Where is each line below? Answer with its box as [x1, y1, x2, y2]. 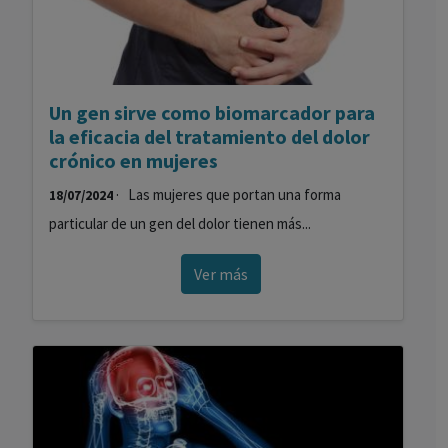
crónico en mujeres [49, 148, 218, 173]
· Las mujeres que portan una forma [113, 185, 341, 204]
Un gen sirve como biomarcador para [49, 100, 375, 125]
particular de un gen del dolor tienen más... [49, 214, 311, 233]
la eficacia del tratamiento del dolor [49, 124, 370, 149]
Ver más [193, 264, 248, 284]
